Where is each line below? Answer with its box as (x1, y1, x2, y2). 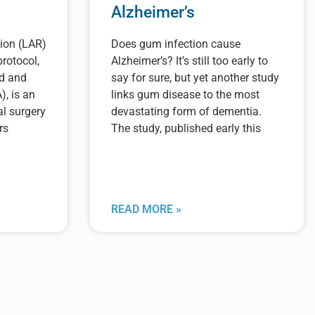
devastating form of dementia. (111, 104, 262, 118)
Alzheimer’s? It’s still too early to (111, 53, 268, 67)
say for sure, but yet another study (111, 70, 279, 84)
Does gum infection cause (111, 37, 240, 51)
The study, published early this (111, 121, 261, 135)
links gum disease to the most (111, 87, 259, 101)
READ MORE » (111, 202, 181, 216)
